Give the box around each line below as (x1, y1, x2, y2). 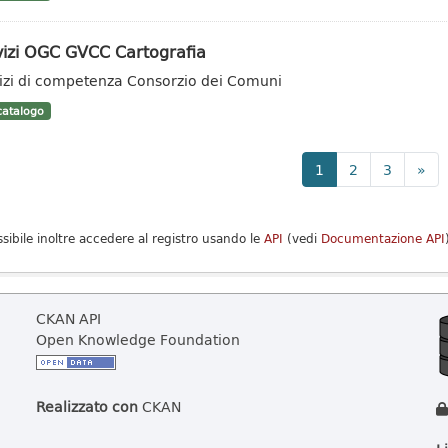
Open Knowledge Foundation (36, 329, 240, 350)
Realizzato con (36, 396, 138, 417)
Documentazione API (320, 229, 445, 248)
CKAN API (36, 308, 101, 329)
